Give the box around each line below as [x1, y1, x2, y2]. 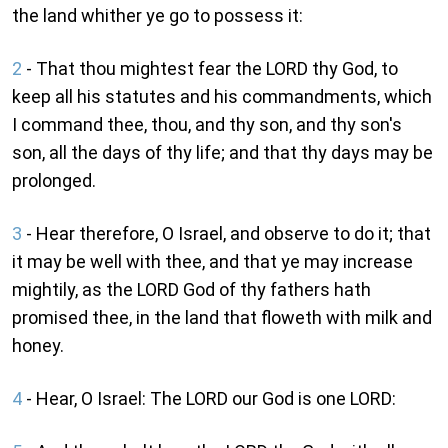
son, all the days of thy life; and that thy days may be [12, 142, 433, 164]
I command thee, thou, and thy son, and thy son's [12, 114, 402, 136]
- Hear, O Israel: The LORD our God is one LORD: [22, 388, 396, 410]
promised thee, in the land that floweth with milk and [12, 307, 432, 329]
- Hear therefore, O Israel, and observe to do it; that [22, 223, 431, 245]
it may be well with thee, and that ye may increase [12, 251, 413, 273]
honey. [12, 335, 64, 357]
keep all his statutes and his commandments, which [12, 86, 432, 108]
